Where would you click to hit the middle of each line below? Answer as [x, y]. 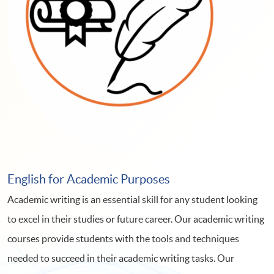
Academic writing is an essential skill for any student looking [132, 199]
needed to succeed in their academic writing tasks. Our [121, 258]
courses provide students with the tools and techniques [123, 238]
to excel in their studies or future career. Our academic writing [136, 219]
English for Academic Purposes [89, 179]
